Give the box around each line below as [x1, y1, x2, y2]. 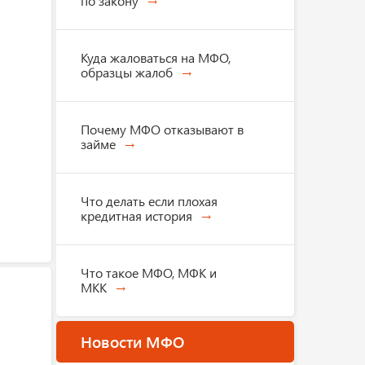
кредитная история [80, 207, 192, 224]
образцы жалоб [80, 64, 173, 81]
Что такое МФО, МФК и [80, 264, 217, 281]
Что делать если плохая [80, 192, 218, 209]
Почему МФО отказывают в [80, 121, 244, 138]
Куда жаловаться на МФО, [80, 49, 231, 66]
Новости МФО [80, 331, 184, 352]
